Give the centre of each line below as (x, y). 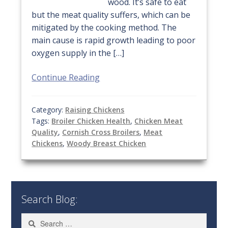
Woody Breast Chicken (107, 143)
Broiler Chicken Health (91, 121)
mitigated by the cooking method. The (104, 28)
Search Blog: (50, 199)
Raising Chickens (95, 109)
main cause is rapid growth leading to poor (114, 40)
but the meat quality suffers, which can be (111, 15)
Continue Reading (66, 77)
